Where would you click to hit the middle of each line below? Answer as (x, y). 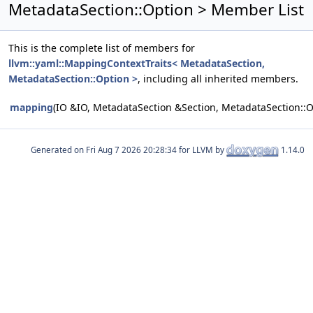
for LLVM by (202, 150)
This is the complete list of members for (102, 48)
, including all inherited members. (218, 79)
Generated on (58, 150)
